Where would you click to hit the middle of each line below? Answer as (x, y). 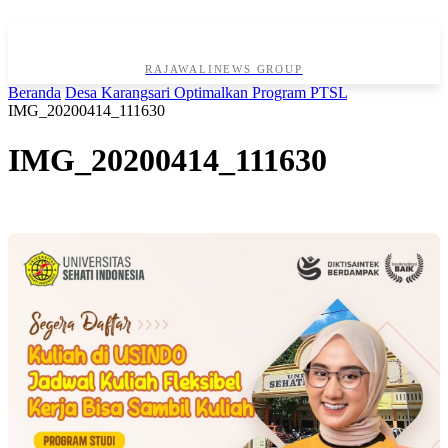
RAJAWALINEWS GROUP (224, 69)
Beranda (34, 93)
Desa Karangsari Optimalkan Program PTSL (206, 93)
